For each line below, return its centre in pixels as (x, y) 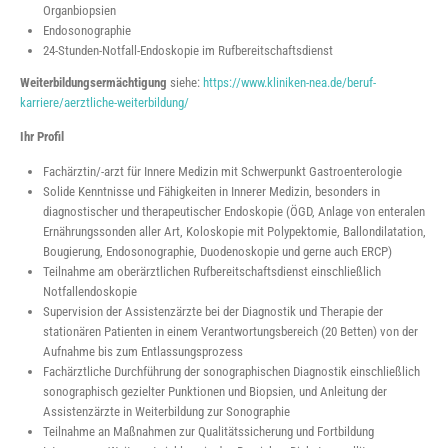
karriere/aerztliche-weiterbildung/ (104, 102)
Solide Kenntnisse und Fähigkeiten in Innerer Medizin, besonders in (212, 191)
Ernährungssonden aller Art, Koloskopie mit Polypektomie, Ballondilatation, (235, 231)
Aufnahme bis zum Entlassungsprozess (143, 351)
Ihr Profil (42, 137)
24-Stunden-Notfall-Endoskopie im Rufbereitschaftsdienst (188, 51)
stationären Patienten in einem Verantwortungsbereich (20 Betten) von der (231, 331)
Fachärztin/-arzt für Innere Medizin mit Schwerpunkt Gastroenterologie (223, 171)
